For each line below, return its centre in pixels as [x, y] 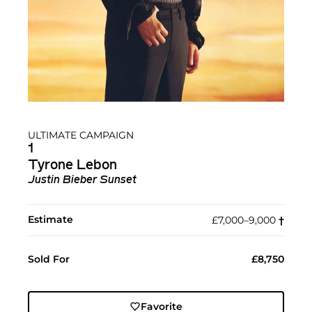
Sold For [49, 259]
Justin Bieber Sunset [82, 181]
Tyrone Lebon [72, 166]
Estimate [50, 220]
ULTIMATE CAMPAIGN [81, 135]
